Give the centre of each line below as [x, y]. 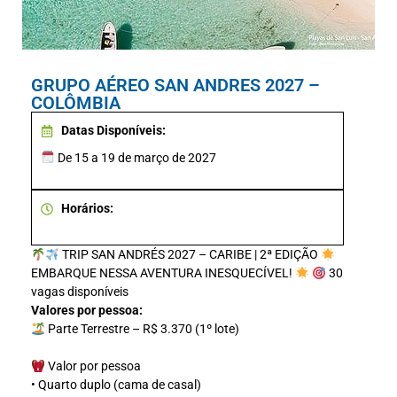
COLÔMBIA [76, 103]
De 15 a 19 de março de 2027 [135, 158]
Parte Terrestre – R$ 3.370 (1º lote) [142, 329]
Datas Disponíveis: [113, 131]
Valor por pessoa [93, 366]
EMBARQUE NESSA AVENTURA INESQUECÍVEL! [163, 273]
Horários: [87, 209]
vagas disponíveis [80, 292]
